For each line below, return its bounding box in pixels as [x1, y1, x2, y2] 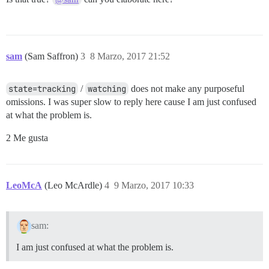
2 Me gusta [6, 132, 48, 143]
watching [88, 83, 126, 94]
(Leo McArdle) [44, 180, 104, 190]
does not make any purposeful [128, 83, 244, 94]
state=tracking [8, 83, 76, 94]
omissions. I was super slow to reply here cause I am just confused [6, 96, 256, 107]
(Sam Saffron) [25, 50, 80, 61]
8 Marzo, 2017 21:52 [90, 50, 170, 61]
